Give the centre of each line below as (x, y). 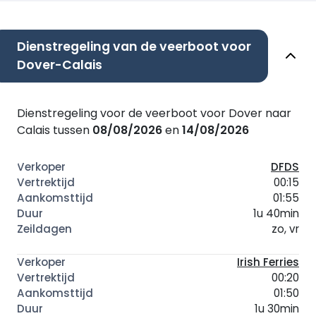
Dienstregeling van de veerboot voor (134, 46)
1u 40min (276, 213)
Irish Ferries (268, 262)
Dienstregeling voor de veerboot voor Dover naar (154, 113)
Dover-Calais (60, 65)
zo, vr (285, 229)
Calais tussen (55, 130)
